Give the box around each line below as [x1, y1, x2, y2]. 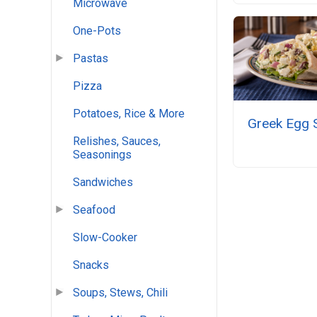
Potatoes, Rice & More [73, 107, 185, 121]
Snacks [73, 258, 109, 272]
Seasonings [73, 148, 132, 162]
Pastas [73, 52, 108, 66]
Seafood [73, 203, 115, 217]
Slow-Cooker [73, 231, 137, 245]
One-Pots [73, 24, 121, 38]
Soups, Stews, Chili [73, 286, 168, 300]
